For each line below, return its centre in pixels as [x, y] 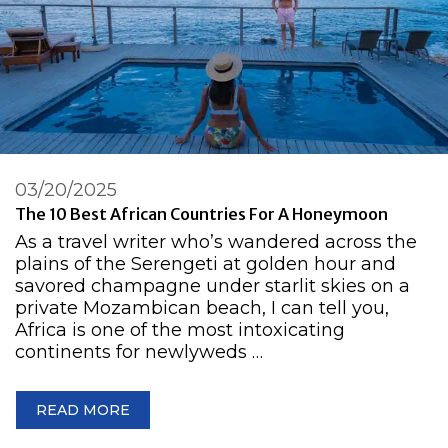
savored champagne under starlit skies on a [212, 286]
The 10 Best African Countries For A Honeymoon [201, 213]
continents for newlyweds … [139, 352]
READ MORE [83, 410]
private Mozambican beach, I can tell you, [202, 308]
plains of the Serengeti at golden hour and [205, 264]
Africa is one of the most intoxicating [180, 330]
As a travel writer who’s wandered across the [216, 242]
